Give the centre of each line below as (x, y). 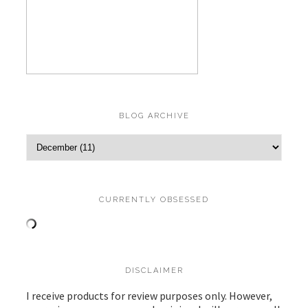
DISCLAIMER (154, 270)
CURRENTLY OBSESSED (154, 199)
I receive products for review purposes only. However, (149, 295)
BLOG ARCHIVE (154, 115)
